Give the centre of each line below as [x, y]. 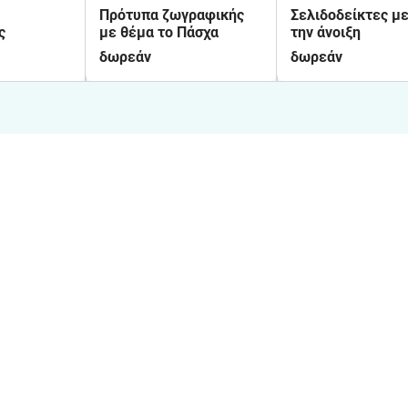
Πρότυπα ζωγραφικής [172, 15]
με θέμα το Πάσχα [159, 32]
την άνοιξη [326, 32]
